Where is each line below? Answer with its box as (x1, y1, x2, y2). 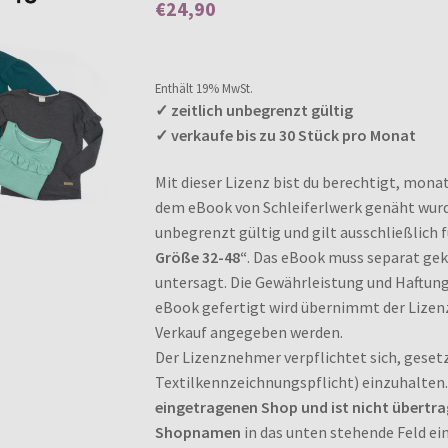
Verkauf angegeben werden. (154, 322, 343, 343)
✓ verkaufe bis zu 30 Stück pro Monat (154, 124, 416, 145)
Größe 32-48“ (154, 247, 247, 268)
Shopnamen (154, 422, 241, 443)
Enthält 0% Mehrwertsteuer (154, 59, 297, 76)
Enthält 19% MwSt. (154, 79, 253, 96)
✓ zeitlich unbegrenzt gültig (154, 99, 353, 120)
